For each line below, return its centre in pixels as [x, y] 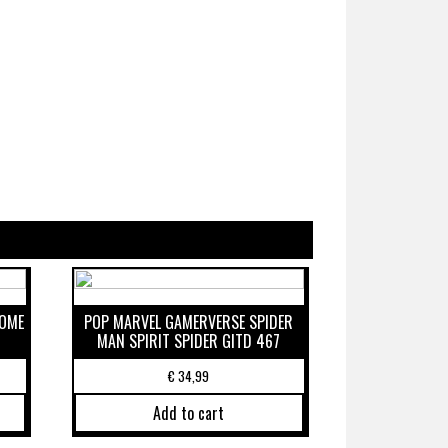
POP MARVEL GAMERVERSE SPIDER [189, 322]
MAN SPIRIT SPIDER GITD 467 [189, 341]
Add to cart [189, 412]
